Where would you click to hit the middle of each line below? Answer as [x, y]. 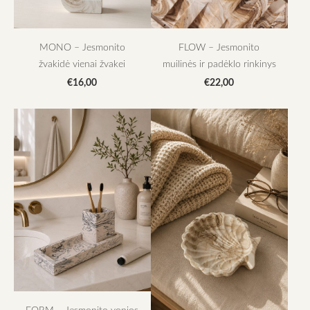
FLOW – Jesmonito [219, 47]
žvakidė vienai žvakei [82, 64]
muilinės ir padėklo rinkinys [219, 64]
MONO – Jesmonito [82, 47]
